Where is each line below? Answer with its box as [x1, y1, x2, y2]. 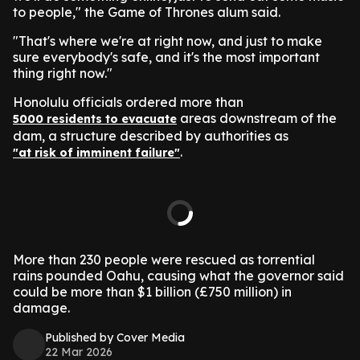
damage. [13, 300, 70, 316]
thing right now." [13, 65, 112, 81]
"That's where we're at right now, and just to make [13, 33, 322, 49]
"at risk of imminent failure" [13, 145, 180, 160]
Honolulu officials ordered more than [13, 94, 243, 110]
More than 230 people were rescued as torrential [13, 252, 315, 268]
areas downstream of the [177, 110, 337, 126]
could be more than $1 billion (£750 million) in [13, 284, 292, 300]
